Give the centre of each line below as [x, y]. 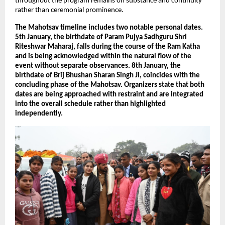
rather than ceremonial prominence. [69, 11]
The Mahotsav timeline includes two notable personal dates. [109, 28]
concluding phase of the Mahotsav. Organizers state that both [110, 85]
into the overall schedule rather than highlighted [90, 104]
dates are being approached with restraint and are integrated [109, 95]
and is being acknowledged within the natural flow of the [103, 57]
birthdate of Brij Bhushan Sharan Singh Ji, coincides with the [107, 76]
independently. [39, 114]
